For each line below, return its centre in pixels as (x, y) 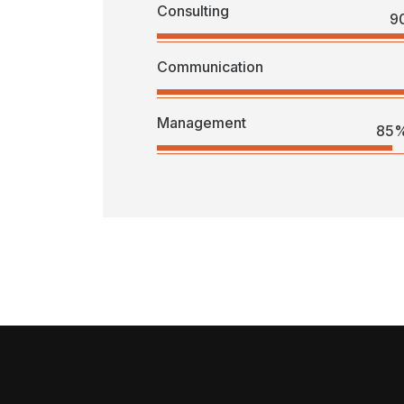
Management (202, 123)
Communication (210, 67)
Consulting (193, 11)
